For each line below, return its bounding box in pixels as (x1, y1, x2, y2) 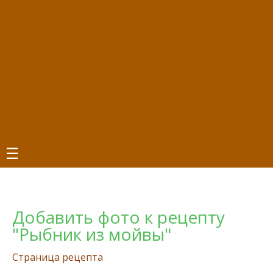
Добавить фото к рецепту (12, 205, 225, 229)
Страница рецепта (12, 250, 103, 264)
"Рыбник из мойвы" (12, 222, 171, 246)
